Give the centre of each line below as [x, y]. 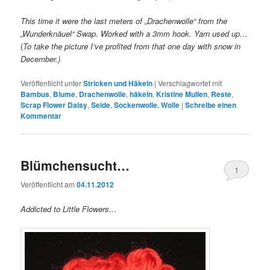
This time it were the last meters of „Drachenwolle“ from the [124, 20]
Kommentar [41, 115]
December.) [41, 58]
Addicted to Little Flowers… [69, 209]
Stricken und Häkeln [118, 83]
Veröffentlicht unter [51, 83]
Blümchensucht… [75, 165]
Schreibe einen [211, 105]
